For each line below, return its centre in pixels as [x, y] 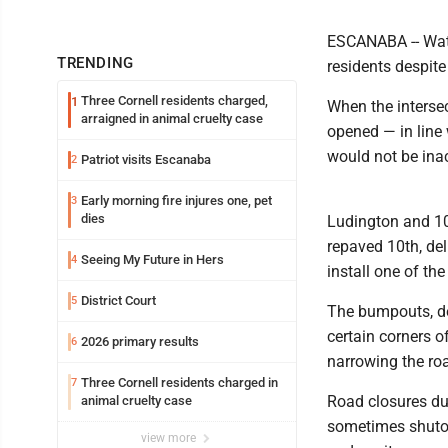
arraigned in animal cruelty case [172, 118]
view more [170, 438]
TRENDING [95, 63]
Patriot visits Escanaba [146, 159]
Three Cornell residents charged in [179, 382]
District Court [118, 300]
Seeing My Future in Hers [152, 259]
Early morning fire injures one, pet [176, 200]
